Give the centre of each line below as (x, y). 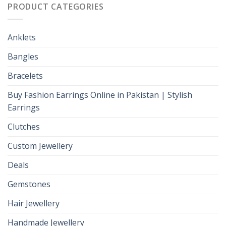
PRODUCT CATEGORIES (56, 7)
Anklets (22, 37)
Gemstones (29, 184)
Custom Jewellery (40, 146)
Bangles (23, 56)
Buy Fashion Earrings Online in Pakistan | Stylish (100, 95)
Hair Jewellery (34, 203)
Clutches (24, 126)
